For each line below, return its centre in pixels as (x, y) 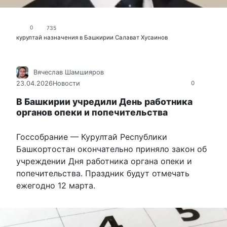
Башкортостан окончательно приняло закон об (111, 149)
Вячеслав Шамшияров (69, 72)
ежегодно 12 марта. (56, 186)
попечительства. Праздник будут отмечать (103, 174)
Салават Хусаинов (141, 37)
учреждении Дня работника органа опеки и (104, 161)
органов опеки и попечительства (92, 112)
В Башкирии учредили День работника (104, 102)
